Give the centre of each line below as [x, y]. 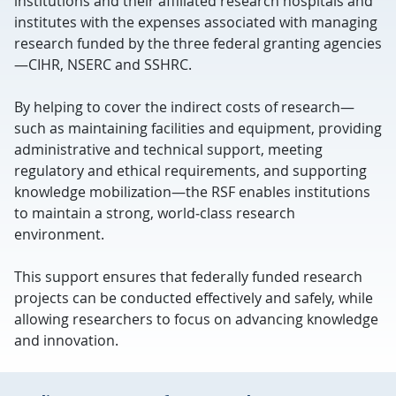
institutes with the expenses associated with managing [196, 22]
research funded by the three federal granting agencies [198, 43]
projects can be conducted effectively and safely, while [194, 298]
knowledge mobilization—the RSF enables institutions [192, 192]
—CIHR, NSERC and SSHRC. [103, 65]
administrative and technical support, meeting [168, 149]
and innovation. [66, 340]
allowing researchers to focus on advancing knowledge [196, 319]
